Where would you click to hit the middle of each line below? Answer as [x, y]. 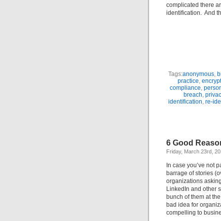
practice [188, 81]
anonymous [198, 74]
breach [193, 95]
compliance [185, 88]
